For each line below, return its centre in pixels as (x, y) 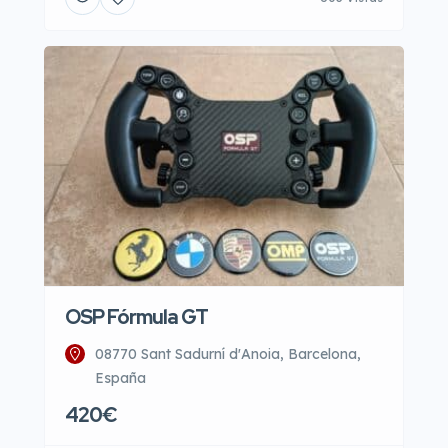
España (120, 378)
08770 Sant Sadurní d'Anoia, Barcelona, (228, 354)
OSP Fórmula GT (136, 317)
